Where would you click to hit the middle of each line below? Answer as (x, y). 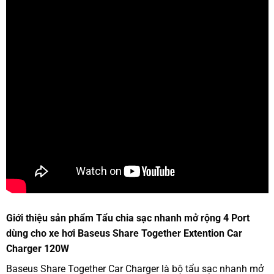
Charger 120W (37, 249)
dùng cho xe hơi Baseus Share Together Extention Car (124, 234)
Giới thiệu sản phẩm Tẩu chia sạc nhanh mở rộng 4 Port (128, 218)
